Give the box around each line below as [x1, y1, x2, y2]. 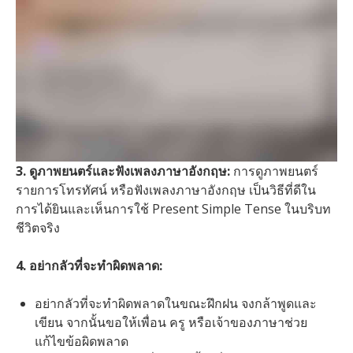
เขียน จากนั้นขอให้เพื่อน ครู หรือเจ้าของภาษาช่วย [35, 314, 307, 332]
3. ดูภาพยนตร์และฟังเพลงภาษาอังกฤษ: [16, 162, 230, 180]
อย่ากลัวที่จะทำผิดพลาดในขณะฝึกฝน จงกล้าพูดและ [35, 295, 317, 313]
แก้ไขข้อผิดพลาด [35, 333, 128, 351]
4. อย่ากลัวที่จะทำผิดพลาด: [16, 257, 162, 275]
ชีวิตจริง [16, 219, 60, 237]
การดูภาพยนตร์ [230, 162, 318, 180]
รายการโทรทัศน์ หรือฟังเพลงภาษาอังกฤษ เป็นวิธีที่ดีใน [16, 181, 316, 199]
